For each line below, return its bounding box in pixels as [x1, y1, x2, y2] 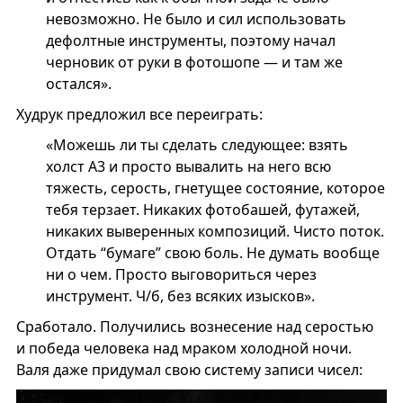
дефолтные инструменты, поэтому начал [45, 31, 336, 51]
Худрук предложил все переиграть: [15, 104, 263, 125]
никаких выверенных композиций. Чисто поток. [45, 221, 384, 242]
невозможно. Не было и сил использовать [45, 9, 346, 30]
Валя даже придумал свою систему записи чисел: [15, 360, 363, 381]
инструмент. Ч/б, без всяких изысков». [45, 286, 315, 307]
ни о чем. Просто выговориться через [45, 264, 317, 285]
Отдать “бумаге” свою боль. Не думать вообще [45, 243, 380, 264]
